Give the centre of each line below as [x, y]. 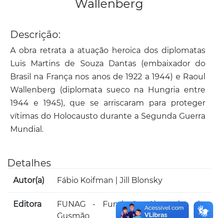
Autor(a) [29, 181]
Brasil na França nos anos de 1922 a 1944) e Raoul [108, 77]
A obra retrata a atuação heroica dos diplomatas [108, 51]
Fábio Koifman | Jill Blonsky [110, 181]
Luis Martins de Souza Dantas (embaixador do [108, 64]
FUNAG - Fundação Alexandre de [131, 204]
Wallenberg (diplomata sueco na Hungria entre [108, 90]
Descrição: [35, 35]
